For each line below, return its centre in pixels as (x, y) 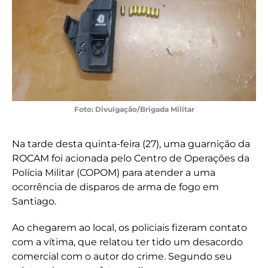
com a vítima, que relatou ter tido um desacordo (127, 242)
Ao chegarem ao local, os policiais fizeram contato (130, 228)
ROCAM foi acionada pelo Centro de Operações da (131, 159)
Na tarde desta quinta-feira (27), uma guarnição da (131, 144)
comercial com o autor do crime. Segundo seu (122, 257)
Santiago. (34, 202)
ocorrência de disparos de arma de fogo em (115, 187)
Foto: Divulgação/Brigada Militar (134, 109)
